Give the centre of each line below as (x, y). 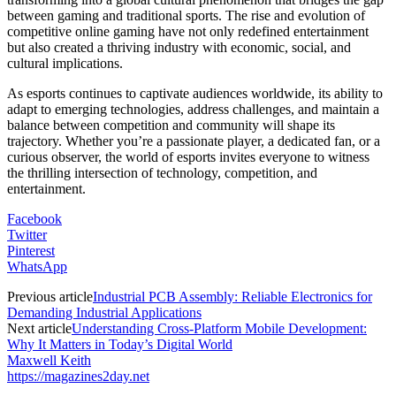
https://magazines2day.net (78, 376)
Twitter (27, 234)
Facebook (34, 218)
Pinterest (31, 250)
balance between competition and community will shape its (171, 125)
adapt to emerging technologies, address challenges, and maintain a (193, 109)
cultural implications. (65, 63)
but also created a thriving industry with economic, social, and (179, 47)
